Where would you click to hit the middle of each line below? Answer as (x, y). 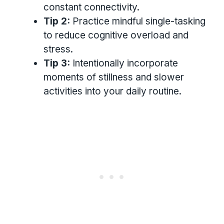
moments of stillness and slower (114, 77)
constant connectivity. (91, 7)
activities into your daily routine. (112, 91)
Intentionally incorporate (124, 63)
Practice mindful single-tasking (138, 21)
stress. (58, 49)
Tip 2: (57, 21)
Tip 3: (57, 63)
